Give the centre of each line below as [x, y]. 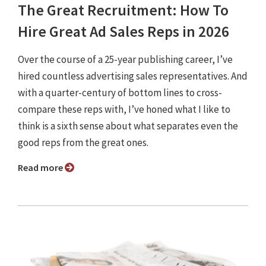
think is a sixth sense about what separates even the [128, 126]
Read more [44, 168]
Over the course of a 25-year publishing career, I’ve [125, 60]
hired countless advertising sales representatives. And [133, 76]
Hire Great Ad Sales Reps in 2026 [123, 32]
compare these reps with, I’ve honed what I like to [124, 110]
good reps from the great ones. [83, 143]
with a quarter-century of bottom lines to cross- [120, 93]
